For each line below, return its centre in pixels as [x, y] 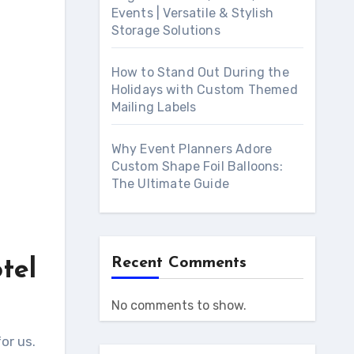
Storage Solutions [166, 30]
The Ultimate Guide [170, 184]
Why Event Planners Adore [192, 149]
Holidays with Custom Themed [204, 90]
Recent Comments [179, 263]
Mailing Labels [154, 107]
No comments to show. [179, 305]
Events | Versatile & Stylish [192, 13]
